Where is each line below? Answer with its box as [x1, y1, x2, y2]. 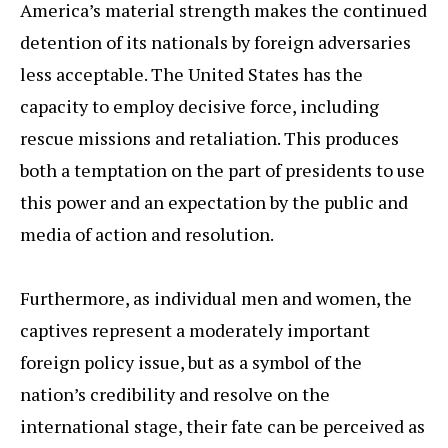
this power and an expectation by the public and [20, 190, 408, 215]
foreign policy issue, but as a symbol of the [20, 350, 362, 375]
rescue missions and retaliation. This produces [20, 126, 399, 151]
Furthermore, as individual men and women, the [20, 286, 412, 311]
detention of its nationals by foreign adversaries [20, 30, 411, 55]
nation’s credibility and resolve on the [20, 382, 330, 407]
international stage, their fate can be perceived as [20, 414, 425, 439]
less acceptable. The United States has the [20, 62, 363, 87]
